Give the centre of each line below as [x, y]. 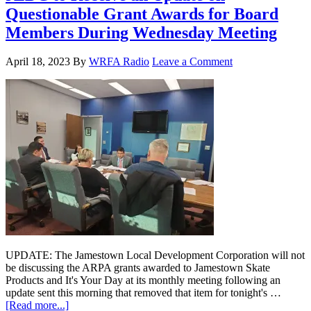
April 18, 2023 [38, 62]
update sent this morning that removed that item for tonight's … [143, 293]
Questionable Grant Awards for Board [142, 14]
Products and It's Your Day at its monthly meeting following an [143, 280]
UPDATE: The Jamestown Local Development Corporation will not [155, 255]
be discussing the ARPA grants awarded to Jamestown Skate [138, 268]
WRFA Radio [119, 62]
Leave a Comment [192, 62]
